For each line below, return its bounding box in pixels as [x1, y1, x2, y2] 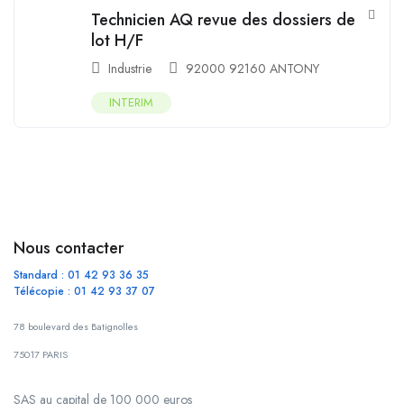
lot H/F [91, 28, 143, 52]
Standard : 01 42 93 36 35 [14, 266, 149, 283]
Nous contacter [14, 235, 124, 260]
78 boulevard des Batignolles [14, 318, 138, 334]
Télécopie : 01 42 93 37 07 [14, 282, 155, 299]
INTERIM [109, 93, 153, 111]
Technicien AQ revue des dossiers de [91, 7, 355, 32]
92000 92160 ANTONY [186, 59, 319, 78]
